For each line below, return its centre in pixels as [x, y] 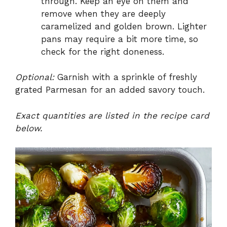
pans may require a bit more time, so [120, 39]
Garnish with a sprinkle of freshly [126, 77]
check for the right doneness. [103, 51]
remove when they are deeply [103, 13]
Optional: [35, 77]
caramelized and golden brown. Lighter [124, 26]
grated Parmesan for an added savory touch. [110, 90]
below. [29, 128]
